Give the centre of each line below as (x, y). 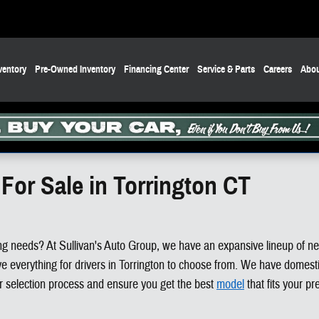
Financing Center (156, 69)
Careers (278, 69)
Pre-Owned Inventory (75, 69)
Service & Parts (226, 69)
